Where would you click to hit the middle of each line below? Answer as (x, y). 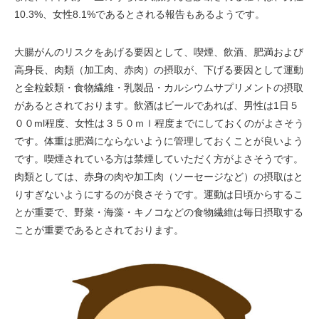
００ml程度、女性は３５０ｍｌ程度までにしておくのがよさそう (159, 123)
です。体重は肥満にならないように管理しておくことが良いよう (159, 141)
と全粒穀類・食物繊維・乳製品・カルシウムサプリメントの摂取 (159, 88)
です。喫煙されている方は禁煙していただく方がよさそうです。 (159, 159)
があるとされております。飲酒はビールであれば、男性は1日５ (157, 105)
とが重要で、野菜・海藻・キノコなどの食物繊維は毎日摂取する (159, 212)
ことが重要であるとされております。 (99, 230)
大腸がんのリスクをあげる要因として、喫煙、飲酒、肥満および (159, 52)
